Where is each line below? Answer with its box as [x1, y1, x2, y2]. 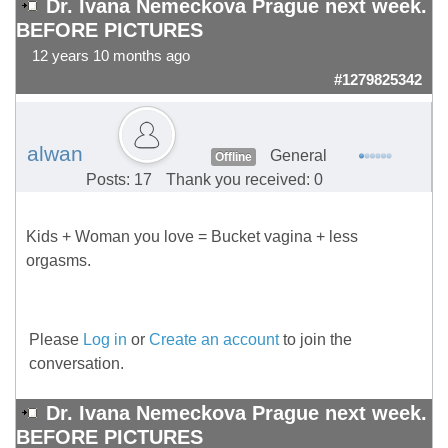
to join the [279, 331, 352, 349]
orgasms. [26, 252, 91, 270]
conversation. [29, 355, 124, 373]
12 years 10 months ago [32, 48, 190, 65]
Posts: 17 [86, 171, 152, 189]
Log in [83, 331, 127, 349]
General [269, 147, 327, 165]
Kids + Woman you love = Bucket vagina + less [26, 228, 358, 246]
